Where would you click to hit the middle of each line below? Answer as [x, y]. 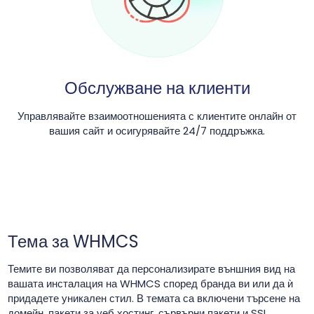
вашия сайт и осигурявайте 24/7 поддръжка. [157, 131]
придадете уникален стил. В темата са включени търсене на [153, 299]
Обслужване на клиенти [157, 88]
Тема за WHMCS [73, 242]
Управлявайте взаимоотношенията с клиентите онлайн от [157, 116]
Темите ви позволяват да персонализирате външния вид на [151, 269]
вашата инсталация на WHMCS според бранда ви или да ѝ [150, 284]
